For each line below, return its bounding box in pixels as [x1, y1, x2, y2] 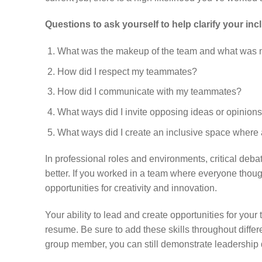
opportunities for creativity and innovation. [45, 183, 217, 194]
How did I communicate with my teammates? [57, 87, 242, 97]
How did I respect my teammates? [57, 66, 197, 77]
